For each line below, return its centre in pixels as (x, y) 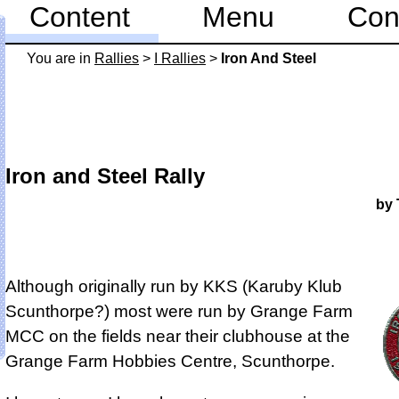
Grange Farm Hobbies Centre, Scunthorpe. (170, 361)
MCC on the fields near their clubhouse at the (178, 336)
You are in (61, 58)
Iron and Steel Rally (105, 176)
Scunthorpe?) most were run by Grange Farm (179, 311)
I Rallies (180, 58)
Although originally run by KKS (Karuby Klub (174, 286)
